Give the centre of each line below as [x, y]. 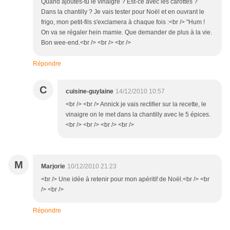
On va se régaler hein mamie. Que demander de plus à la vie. [127, 33]
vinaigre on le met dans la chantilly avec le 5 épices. [138, 115]
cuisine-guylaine [90, 92]
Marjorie [53, 167]
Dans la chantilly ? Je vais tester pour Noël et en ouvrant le [123, 12]
